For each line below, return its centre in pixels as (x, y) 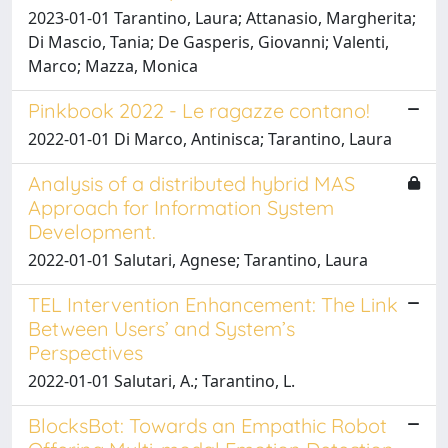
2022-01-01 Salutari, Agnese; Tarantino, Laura (198, 259)
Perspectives (85, 352)
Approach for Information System (181, 207)
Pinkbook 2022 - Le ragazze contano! (199, 110)
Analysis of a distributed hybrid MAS (191, 183)
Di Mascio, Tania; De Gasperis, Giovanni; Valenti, (208, 41)
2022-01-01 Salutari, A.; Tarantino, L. (161, 380)
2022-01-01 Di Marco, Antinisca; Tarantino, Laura (210, 138)
